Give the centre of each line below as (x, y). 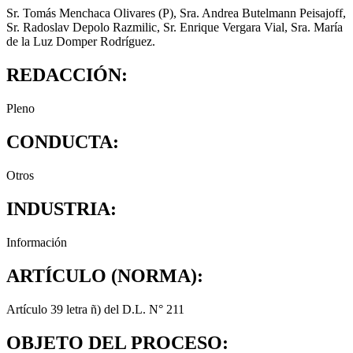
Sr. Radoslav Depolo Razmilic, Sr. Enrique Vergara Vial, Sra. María (175, 28)
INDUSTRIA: (61, 208)
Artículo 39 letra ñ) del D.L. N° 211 (95, 309)
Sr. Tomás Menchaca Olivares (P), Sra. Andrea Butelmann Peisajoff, (176, 13)
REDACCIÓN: (67, 75)
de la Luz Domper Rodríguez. (81, 42)
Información (37, 242)
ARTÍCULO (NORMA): (105, 275)
